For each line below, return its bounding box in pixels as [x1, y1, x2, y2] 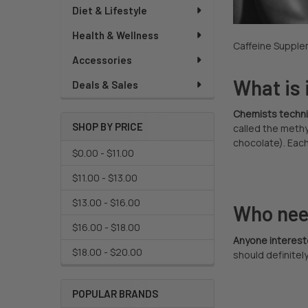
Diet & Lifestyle [71, 3, 147, 16]
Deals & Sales [71, 78, 138, 91]
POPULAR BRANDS [71, 287, 158, 300]
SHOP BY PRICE [71, 120, 143, 133]
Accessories [71, 53, 132, 66]
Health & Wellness [71, 28, 159, 41]
